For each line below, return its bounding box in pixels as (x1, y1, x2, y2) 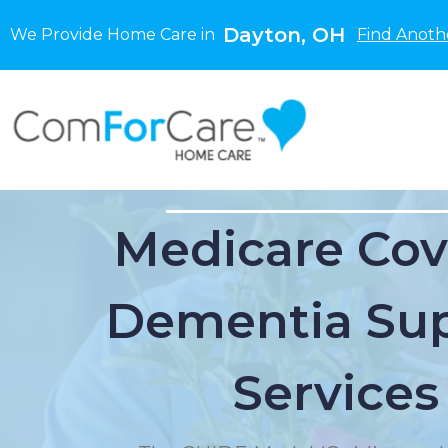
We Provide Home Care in (10, 25, 223, 44)
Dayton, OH (223, 23, 345, 47)
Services (233, 364, 439, 422)
